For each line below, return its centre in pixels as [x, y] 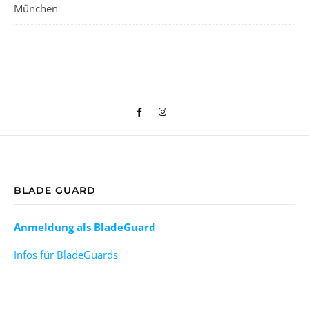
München [36, 9]
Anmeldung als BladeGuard [85, 227]
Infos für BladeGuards [66, 255]
